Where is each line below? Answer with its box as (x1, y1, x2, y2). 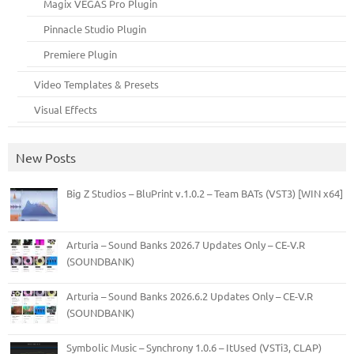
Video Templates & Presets (34, 77, 160, 91)
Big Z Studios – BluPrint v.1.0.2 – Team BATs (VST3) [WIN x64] (66, 186, 343, 200)
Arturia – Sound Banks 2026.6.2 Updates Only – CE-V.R (66, 288, 313, 303)
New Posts (16, 149, 76, 165)
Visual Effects (34, 102, 98, 116)
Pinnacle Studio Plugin (43, 21, 147, 36)
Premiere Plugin (43, 47, 118, 61)
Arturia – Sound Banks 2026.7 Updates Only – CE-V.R (66, 237, 305, 251)
